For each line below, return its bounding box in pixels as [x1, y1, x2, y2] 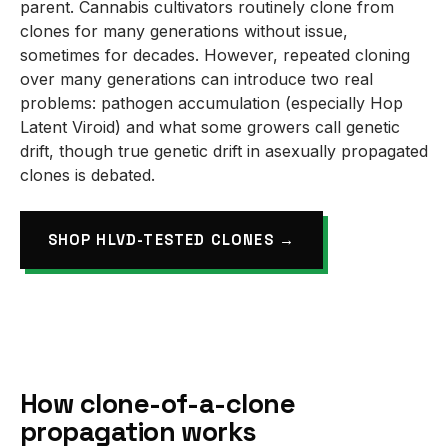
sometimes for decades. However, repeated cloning [20, 44, 410, 65]
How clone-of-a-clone [20, 385, 296, 421]
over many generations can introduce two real [20, 68, 373, 89]
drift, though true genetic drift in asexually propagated [20, 140, 428, 161]
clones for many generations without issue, [20, 20, 348, 41]
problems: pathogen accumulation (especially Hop [20, 92, 403, 113]
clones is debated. [20, 164, 155, 185]
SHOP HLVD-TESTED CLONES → [47, 230, 296, 249]
